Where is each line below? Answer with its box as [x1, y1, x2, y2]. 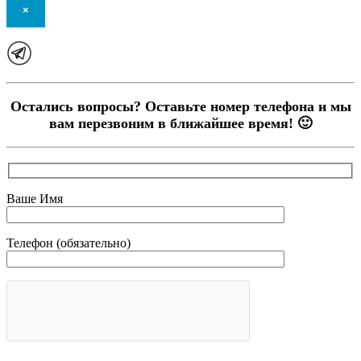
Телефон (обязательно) [6, 235, 131, 250]
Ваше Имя [6, 191, 63, 205]
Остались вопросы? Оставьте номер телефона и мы [10, 98, 351, 115]
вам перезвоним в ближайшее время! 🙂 [49, 115, 312, 132]
